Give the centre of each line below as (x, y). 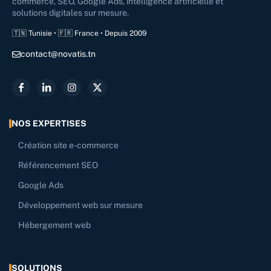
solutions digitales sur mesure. (70, 13)
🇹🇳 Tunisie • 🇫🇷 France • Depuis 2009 (80, 34)
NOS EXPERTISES (49, 123)
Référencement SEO (58, 165)
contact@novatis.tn (58, 54)
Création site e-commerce (68, 145)
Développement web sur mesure (80, 205)
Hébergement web (54, 225)
